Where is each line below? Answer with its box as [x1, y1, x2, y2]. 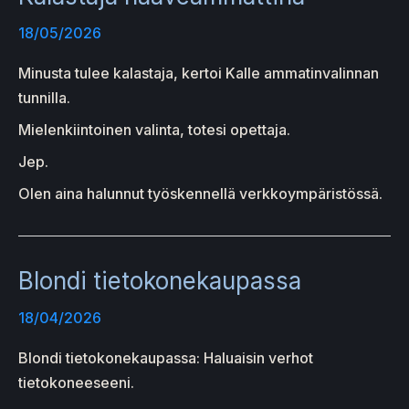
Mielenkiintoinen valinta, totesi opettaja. [18, 120, 290, 139]
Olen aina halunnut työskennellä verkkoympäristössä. [18, 184, 383, 203]
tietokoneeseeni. [18, 373, 134, 393]
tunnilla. [18, 88, 70, 107]
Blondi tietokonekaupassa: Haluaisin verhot [18, 349, 313, 368]
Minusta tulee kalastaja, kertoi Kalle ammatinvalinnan [18, 63, 379, 82]
